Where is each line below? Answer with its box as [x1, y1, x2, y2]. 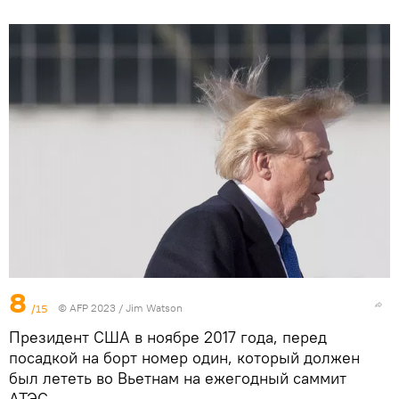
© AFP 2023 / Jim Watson [58, 301, 183, 315]
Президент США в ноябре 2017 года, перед [9, 327, 327, 348]
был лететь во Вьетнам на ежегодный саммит [9, 368, 346, 389]
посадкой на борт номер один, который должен [9, 347, 360, 369]
